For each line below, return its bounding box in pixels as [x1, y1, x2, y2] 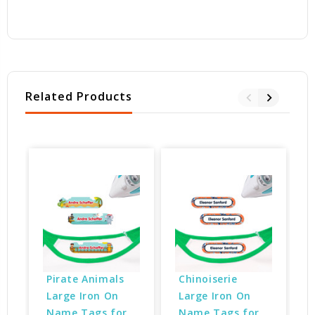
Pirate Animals [46, 271, 127, 285]
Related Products [25, 89, 132, 105]
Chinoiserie [179, 271, 241, 285]
